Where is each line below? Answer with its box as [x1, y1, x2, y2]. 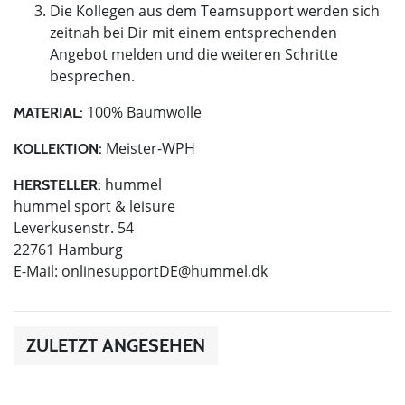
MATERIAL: [14, 103, 83, 121]
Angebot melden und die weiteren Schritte [50, 43, 338, 64]
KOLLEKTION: [14, 139, 102, 157]
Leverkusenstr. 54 [14, 217, 134, 238]
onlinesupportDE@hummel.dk [61, 260, 268, 281]
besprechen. [50, 65, 138, 86]
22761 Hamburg [14, 239, 123, 259]
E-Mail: [14, 260, 61, 281]
